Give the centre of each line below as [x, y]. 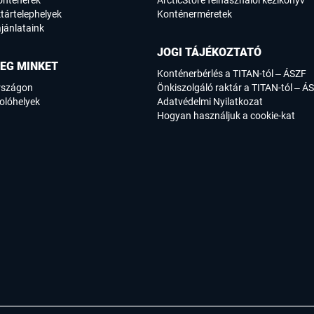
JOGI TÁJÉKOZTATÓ [209, 53]
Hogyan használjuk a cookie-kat [226, 116]
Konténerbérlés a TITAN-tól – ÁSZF [232, 74]
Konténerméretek [194, 14]
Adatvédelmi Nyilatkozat [210, 102]
